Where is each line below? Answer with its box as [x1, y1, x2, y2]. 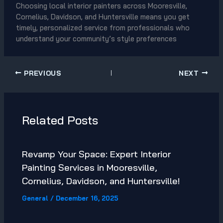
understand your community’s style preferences [15, 34, 177, 44]
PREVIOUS [21, 68, 61, 77]
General [22, 194, 49, 203]
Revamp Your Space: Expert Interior [22, 148, 171, 160]
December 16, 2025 [56, 194, 119, 203]
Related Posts [22, 112, 99, 127]
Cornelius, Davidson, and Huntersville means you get [15, 12, 190, 22]
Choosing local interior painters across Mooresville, [15, 1, 187, 11]
